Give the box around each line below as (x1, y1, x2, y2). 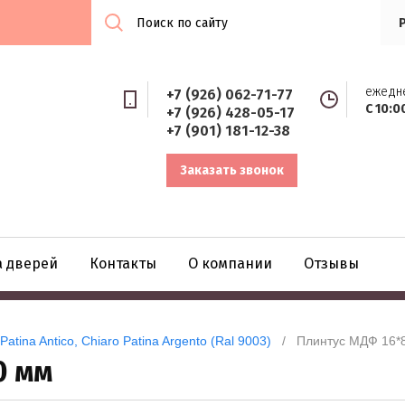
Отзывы (304, 255, 359, 273)
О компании (188, 255, 272, 273)
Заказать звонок (180, 163, 284, 178)
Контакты (89, 255, 156, 273)
